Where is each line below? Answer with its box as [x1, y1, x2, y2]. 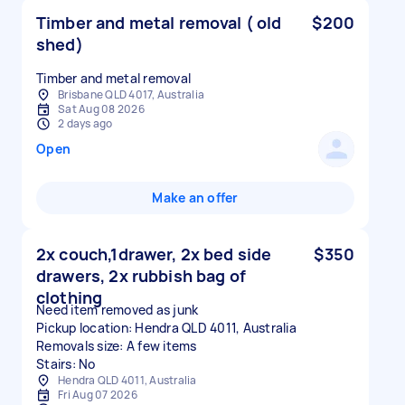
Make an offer [152, 189, 239, 206]
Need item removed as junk [36, 301, 199, 318]
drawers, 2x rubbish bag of [36, 265, 246, 287]
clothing [36, 287, 103, 308]
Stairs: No [36, 355, 96, 372]
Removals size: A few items [36, 337, 197, 354]
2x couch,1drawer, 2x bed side [36, 243, 272, 265]
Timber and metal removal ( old [36, 12, 282, 33]
